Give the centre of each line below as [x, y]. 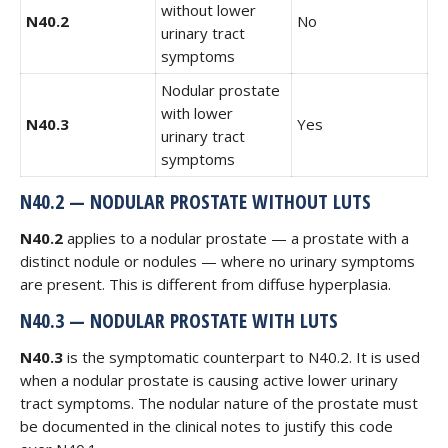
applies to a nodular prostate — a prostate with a [236, 238]
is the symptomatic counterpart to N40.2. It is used [241, 357]
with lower [197, 113]
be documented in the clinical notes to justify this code [206, 426]
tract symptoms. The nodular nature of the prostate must [219, 403]
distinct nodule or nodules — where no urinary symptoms [217, 261]
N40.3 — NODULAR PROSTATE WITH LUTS [179, 320]
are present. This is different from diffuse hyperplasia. [205, 284]
